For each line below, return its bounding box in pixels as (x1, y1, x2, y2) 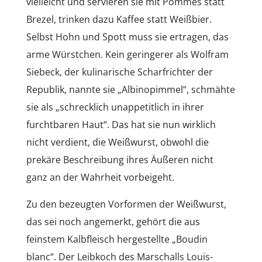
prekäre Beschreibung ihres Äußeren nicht (26, 153, 213, 166)
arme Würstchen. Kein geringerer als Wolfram (26, 47, 229, 61)
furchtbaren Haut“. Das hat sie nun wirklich (26, 118, 216, 131)
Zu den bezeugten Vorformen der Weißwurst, (26, 197, 226, 211)
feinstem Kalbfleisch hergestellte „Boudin (26, 232, 208, 246)
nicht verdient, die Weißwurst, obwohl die (26, 135, 209, 149)
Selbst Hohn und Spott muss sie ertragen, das (26, 30, 229, 43)
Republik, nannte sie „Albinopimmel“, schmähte (26, 82, 235, 96)
